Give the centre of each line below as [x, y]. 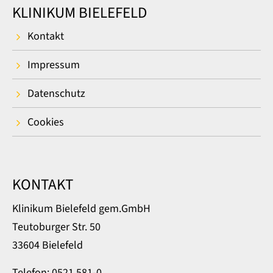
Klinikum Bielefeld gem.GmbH [81, 209]
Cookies [46, 122]
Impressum [54, 65]
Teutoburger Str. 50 [56, 227]
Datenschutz [56, 94]
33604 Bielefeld [48, 246]
